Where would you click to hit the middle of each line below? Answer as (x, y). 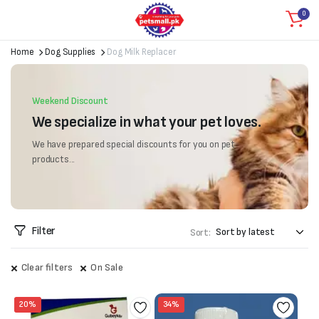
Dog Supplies (70, 52)
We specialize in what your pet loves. (147, 122)
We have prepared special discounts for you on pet (134, 144)
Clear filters (47, 267)
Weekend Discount (70, 101)
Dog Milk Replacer (141, 52)
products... (54, 159)
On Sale (107, 267)
